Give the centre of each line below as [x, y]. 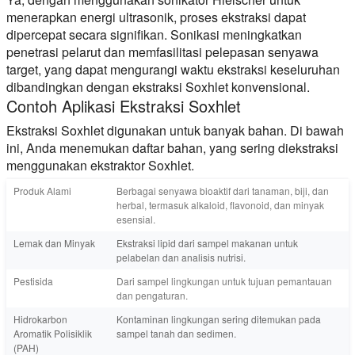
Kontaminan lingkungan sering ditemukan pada [219, 319]
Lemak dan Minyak [54, 242]
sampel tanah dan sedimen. [176, 333]
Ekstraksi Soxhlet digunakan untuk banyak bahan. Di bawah [175, 130]
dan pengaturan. [152, 295]
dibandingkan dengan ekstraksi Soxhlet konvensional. [158, 86]
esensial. [136, 219]
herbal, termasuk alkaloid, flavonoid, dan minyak [220, 204]
